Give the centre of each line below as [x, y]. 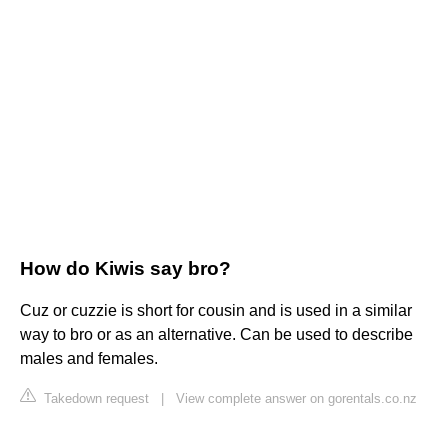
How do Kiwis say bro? [125, 269]
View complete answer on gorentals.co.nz [296, 399]
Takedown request [94, 399]
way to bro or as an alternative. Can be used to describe [216, 335]
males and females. [89, 359]
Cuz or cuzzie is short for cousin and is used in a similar [216, 311]
